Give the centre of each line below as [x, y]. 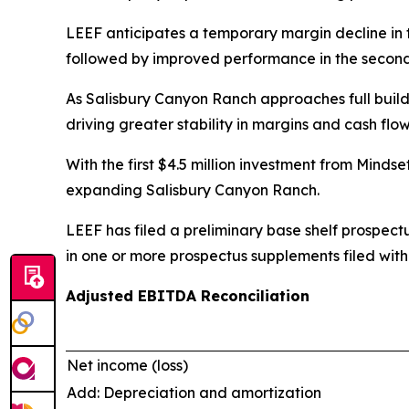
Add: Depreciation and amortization [194, 393]
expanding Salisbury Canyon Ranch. [193, 190]
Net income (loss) [127, 365]
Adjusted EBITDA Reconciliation [188, 296]
